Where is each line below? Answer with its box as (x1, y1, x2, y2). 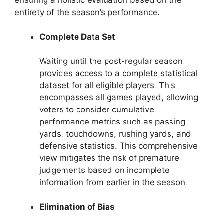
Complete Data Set (39, 31, 115, 42)
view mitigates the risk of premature (39, 153, 179, 163)
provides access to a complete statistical (39, 68, 198, 78)
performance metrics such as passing (39, 117, 185, 127)
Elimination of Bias (39, 201, 115, 212)
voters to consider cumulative (39, 105, 154, 115)
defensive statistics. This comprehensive (39, 141, 198, 151)
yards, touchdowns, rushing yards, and (39, 129, 191, 139)
